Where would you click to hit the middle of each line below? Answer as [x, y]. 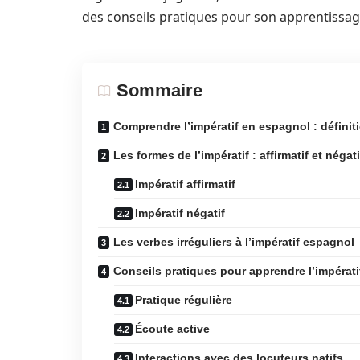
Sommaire [160, 90]
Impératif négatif [180, 213]
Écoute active [172, 329]
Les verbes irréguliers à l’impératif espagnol [234, 242]
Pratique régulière [184, 300]
